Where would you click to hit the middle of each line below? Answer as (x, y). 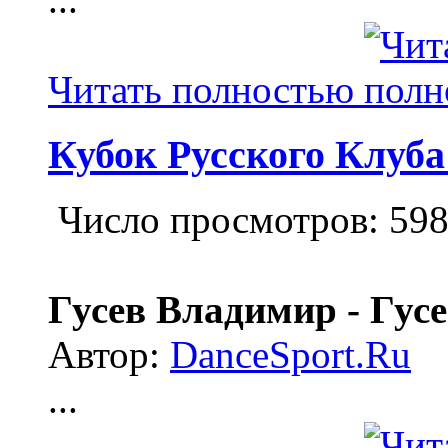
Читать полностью (206, 90)
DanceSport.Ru (290, 354)
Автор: (109, 354)
